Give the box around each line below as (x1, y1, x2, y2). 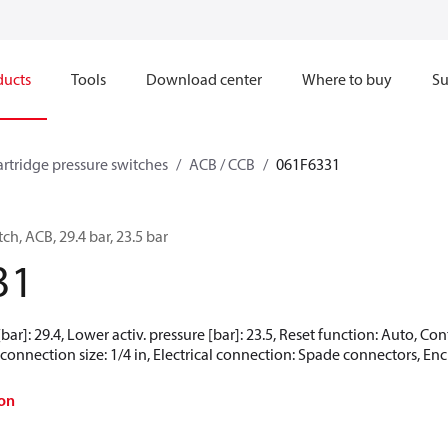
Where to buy (302, 69, 392, 89)
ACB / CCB (189, 154, 255, 174)
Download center (146, 69, 262, 89)
